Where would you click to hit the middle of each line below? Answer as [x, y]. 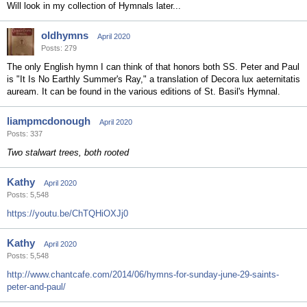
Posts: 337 [25, 134]
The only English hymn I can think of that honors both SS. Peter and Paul [153, 67]
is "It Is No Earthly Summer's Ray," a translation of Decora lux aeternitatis [153, 79]
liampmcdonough [49, 121]
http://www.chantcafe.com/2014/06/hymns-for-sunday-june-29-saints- [143, 274]
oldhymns [65, 35]
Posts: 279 [59, 48]
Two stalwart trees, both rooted [68, 152]
